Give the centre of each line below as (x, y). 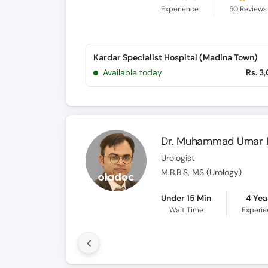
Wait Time (186, 210)
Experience (180, 9)
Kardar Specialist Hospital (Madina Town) (175, 57)
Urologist (178, 158)
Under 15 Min (186, 198)
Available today (133, 72)
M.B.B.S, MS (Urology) (202, 173)
